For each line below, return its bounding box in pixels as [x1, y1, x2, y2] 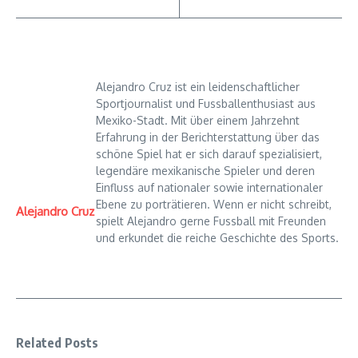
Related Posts [16, 334, 99, 351]
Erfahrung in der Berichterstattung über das [96, 129, 320, 144]
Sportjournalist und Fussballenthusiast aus [96, 96, 316, 110]
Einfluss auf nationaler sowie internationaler [96, 180, 323, 194]
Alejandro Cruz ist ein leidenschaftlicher [96, 79, 300, 93]
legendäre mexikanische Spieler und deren [96, 163, 315, 177]
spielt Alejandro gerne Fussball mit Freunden [96, 213, 326, 228]
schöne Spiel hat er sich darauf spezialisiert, [96, 146, 322, 161]
